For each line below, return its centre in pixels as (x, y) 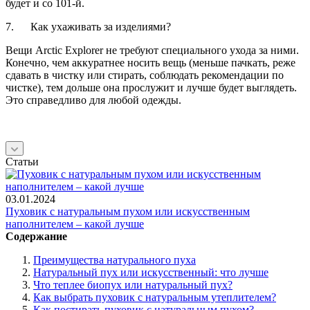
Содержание (36, 236)
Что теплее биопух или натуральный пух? (133, 284)
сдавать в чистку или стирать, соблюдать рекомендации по (145, 75)
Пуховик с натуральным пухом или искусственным (128, 211)
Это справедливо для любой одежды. (93, 100)
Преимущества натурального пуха (115, 259)
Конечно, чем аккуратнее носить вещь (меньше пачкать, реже (151, 62)
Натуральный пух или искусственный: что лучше (151, 272)
